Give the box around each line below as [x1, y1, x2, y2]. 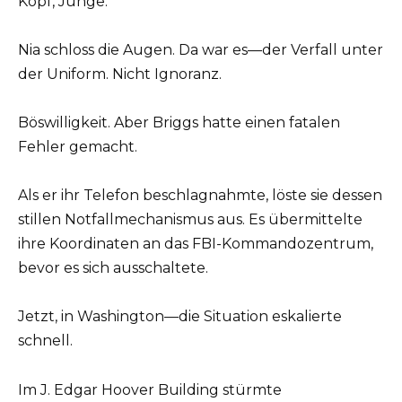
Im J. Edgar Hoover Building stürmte [18, 380, 282, 398]
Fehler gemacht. [18, 137, 137, 155]
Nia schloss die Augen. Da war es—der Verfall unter [18, 40, 383, 58]
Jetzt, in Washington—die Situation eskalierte [18, 308, 342, 326]
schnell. [18, 332, 73, 350]
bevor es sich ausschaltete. [18, 259, 208, 277]
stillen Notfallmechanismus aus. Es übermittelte [18, 211, 363, 229]
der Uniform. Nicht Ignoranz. [18, 65, 222, 83]
